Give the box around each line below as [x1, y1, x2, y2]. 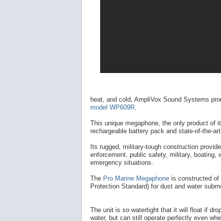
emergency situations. [90, 159, 153, 167]
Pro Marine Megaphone [103, 175, 169, 183]
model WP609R [90, 104, 135, 111]
